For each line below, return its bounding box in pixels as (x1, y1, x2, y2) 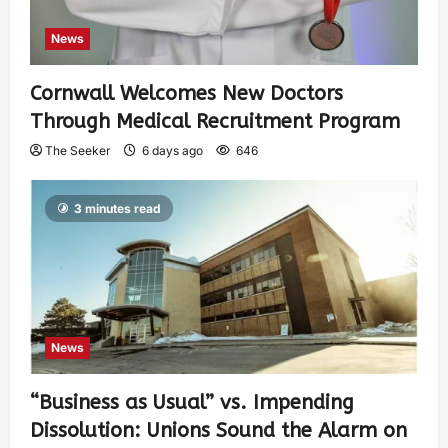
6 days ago (139, 143, 206, 159)
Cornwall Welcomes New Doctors (30, 82, 343, 106)
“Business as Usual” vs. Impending (30, 391, 354, 415)
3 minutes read (74, 201, 161, 217)
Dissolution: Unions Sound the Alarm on (30, 419, 407, 443)
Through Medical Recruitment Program (30, 110, 400, 134)
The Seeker (45, 143, 111, 159)
